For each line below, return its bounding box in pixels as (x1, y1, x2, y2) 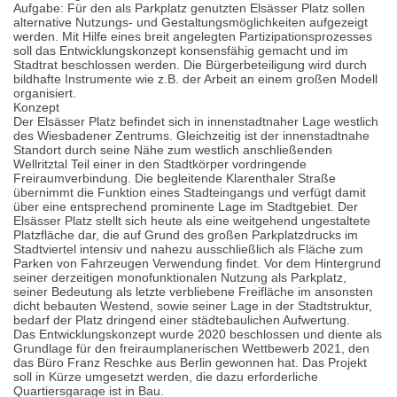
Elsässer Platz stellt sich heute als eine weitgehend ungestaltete (13, 214, 370, 228)
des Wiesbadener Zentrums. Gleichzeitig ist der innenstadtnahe (13, 128, 370, 143)
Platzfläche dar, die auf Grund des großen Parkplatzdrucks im (13, 228, 358, 242)
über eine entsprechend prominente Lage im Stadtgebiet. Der (13, 199, 358, 214)
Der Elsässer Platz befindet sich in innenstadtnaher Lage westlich (13, 114, 378, 128)
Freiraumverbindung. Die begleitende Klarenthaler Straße (13, 171, 336, 185)
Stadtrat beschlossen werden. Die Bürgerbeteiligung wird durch (13, 58, 367, 72)
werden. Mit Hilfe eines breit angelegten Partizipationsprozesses (13, 29, 372, 43)
